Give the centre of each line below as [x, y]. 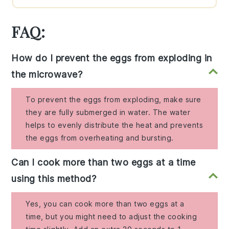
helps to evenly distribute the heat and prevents [114, 125]
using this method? [54, 179]
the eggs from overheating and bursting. [100, 138]
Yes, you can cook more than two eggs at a [105, 204]
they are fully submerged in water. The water [108, 112]
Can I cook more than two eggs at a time [104, 163]
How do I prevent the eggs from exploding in [112, 58]
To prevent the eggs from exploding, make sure [113, 100]
